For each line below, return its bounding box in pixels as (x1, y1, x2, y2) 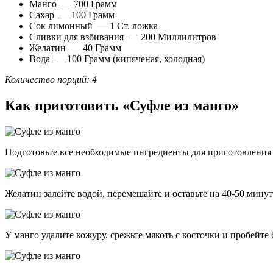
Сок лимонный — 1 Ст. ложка (29, 21, 158, 32)
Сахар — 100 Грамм (29, 10, 115, 21)
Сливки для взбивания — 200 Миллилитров (29, 32, 216, 43)
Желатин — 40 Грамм (29, 43, 121, 54)
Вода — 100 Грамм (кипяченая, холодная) (29, 54, 205, 65)
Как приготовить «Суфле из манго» (5, 97, 239, 114)
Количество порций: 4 (5, 74, 97, 85)
